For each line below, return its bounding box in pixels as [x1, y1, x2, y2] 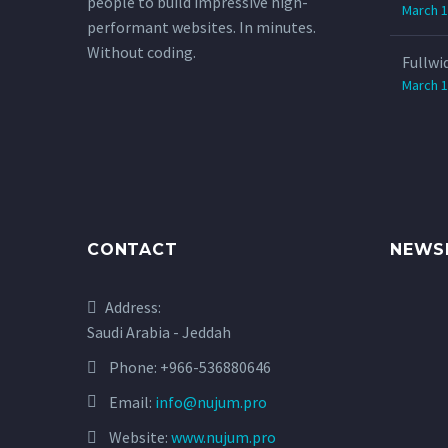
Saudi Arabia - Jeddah [87, 321, 231, 342]
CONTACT [87, 239, 178, 259]
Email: [109, 391, 155, 412]
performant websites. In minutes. [87, 17, 316, 38]
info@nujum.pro [155, 391, 267, 412]
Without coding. [87, 42, 196, 63]
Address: [105, 296, 161, 317]
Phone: [109, 356, 160, 377]
